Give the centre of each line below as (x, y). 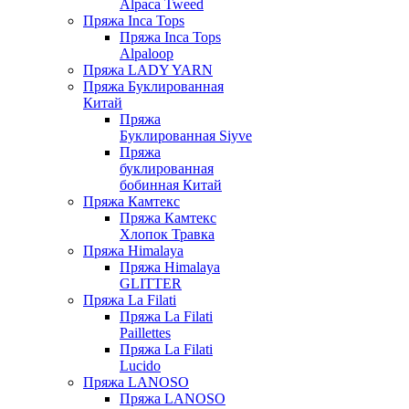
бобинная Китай (171, 185)
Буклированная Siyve (186, 136)
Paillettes (145, 333)
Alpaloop (147, 53)
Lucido (140, 366)
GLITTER (151, 283)
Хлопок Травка (167, 234)
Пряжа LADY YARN (148, 70)
